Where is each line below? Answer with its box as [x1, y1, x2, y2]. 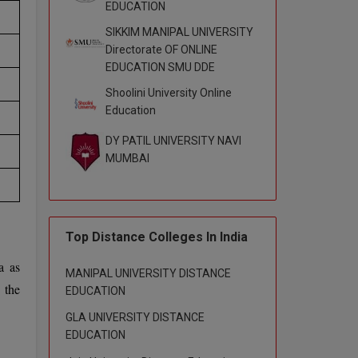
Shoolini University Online [105, 86, 232, 99]
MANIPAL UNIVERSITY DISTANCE [66, 266, 231, 280]
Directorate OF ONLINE [105, 42, 217, 56]
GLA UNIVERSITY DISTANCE [66, 310, 205, 324]
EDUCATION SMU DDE [105, 60, 215, 74]
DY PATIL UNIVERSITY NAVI [105, 133, 241, 147]
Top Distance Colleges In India [66, 229, 248, 245]
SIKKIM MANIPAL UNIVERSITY [105, 25, 253, 38]
